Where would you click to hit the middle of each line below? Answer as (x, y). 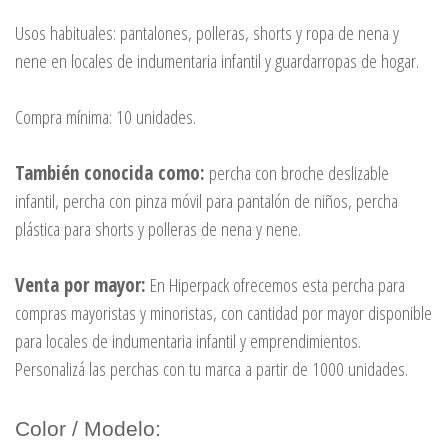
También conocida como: (110, 172)
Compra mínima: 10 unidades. (105, 116)
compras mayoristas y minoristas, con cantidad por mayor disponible (223, 312)
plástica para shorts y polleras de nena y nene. (158, 228)
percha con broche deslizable (297, 172)
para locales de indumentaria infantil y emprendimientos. (188, 340)
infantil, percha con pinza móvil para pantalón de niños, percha (206, 200)
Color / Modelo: (88, 428)
